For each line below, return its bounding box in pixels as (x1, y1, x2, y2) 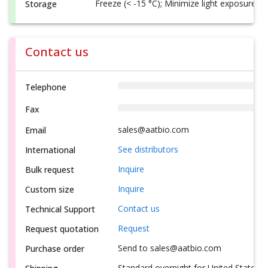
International (25, 144, 75, 156)
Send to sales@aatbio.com (118, 242, 221, 254)
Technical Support (25, 203, 95, 215)
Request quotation (25, 223, 99, 235)
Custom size (25, 184, 74, 196)
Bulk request (25, 164, 74, 176)
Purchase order (25, 243, 84, 255)
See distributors (118, 144, 178, 156)
